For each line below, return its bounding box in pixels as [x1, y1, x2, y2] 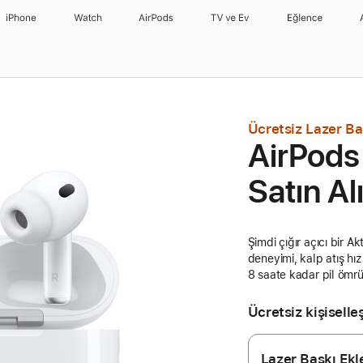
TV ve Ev [211, 12, 251, 23]
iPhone [6, 12, 37, 23]
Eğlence [286, 12, 322, 23]
